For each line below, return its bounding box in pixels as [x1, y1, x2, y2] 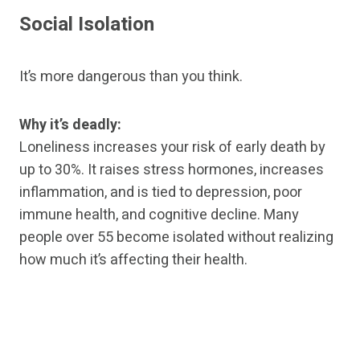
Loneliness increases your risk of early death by [19, 137, 325, 159]
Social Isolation [19, 10, 154, 39]
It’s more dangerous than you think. [19, 66, 243, 88]
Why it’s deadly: [19, 114, 121, 137]
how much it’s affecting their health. [19, 249, 247, 272]
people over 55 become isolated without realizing [19, 227, 333, 249]
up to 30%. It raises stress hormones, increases [19, 159, 324, 182]
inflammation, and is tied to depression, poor [19, 182, 302, 204]
